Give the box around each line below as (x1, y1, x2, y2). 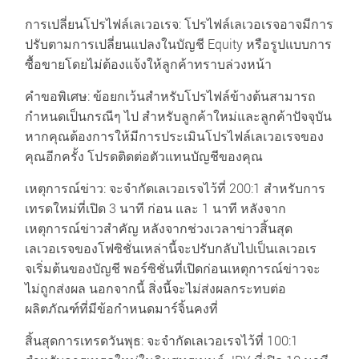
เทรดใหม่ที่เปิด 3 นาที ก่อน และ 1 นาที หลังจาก (24, 200, 286, 216)
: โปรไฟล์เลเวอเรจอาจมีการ (178, 15, 333, 32)
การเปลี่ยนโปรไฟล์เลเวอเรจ (24, 15, 179, 32)
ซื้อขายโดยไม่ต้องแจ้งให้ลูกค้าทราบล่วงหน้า (24, 55, 272, 72)
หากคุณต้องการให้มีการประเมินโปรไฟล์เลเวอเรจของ (24, 127, 324, 144)
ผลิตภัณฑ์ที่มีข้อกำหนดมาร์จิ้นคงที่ (24, 300, 218, 317)
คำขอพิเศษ (24, 87, 87, 104)
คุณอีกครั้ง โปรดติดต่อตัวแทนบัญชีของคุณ (24, 147, 263, 164)
